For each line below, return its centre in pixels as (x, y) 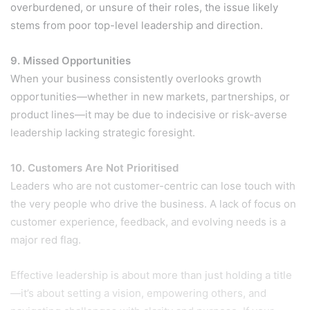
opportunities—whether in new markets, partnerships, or (150, 96)
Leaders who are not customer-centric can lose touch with (153, 185)
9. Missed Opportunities (71, 60)
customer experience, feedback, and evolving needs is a (148, 221)
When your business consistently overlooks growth (136, 78)
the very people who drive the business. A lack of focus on (153, 203)
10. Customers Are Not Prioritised (94, 167)
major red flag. (46, 239)
